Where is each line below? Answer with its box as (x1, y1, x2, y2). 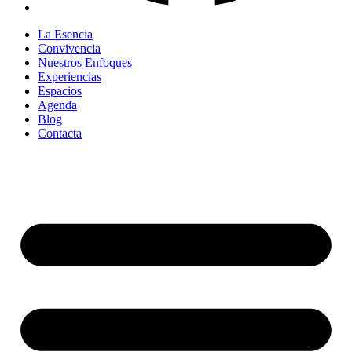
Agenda (38, 98, 77, 112)
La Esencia (38, 27, 93, 42)
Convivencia (38, 42, 101, 56)
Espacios (38, 84, 82, 98)
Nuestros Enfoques (38, 56, 132, 70)
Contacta (38, 126, 82, 141)
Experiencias (38, 70, 101, 84)
